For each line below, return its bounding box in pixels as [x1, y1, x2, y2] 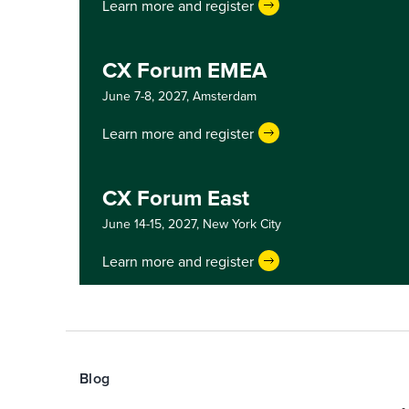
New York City [203, 215, 281, 233]
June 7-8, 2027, [102, 87, 193, 105]
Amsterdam [193, 87, 257, 105]
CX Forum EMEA [102, 54, 267, 86]
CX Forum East [102, 182, 249, 214]
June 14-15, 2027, [102, 215, 203, 233]
